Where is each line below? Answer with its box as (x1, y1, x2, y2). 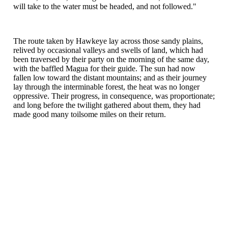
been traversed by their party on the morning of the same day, (13, 54, 209, 64)
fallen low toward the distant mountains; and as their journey (13, 73, 207, 82)
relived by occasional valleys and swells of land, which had (13, 45, 203, 54)
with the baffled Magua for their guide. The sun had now (13, 64, 195, 73)
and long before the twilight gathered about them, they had (13, 100, 201, 109)
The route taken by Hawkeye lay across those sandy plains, (13, 36, 203, 45)
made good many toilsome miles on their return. (13, 109, 166, 119)
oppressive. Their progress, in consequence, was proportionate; (13, 91, 215, 100)
